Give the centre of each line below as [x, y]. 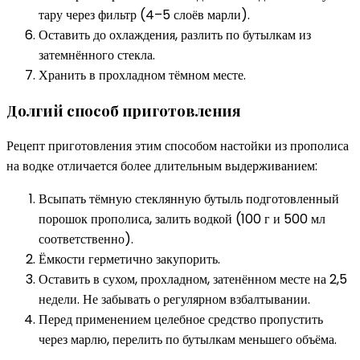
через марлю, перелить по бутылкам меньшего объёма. [188, 339]
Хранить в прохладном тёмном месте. [142, 76]
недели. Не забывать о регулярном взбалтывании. [174, 299]
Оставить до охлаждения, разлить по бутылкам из [175, 35]
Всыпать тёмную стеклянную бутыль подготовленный [189, 198]
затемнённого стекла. [97, 55]
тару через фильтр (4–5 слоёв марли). [144, 15]
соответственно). [86, 239]
